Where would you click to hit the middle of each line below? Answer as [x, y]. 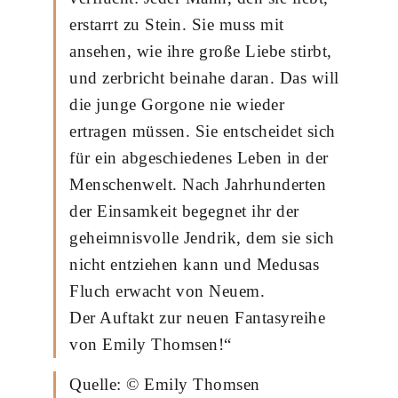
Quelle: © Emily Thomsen [165, 384]
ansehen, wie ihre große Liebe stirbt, [201, 51]
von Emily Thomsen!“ [151, 344]
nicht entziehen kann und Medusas [194, 264]
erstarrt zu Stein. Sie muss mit [177, 24]
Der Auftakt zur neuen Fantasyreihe [197, 318]
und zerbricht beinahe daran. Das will [204, 78]
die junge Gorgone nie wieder [177, 104]
